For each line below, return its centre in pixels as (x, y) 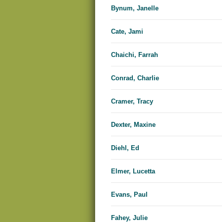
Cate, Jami (127, 32)
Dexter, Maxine (133, 125)
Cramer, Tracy (132, 102)
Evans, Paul (129, 195)
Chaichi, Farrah (135, 55)
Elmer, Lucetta (133, 171)
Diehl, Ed (125, 148)
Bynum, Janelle (135, 8)
